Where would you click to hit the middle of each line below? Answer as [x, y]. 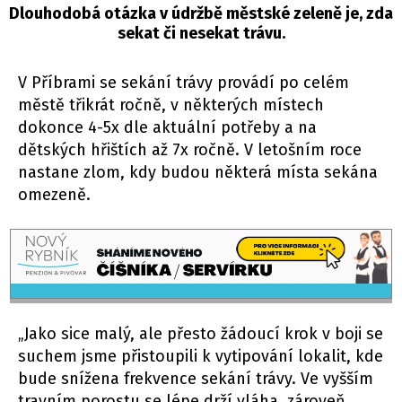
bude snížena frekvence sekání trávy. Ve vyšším [196, 379]
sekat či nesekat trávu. [201, 33]
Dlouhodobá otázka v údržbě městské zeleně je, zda [201, 13]
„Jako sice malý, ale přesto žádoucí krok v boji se [201, 334]
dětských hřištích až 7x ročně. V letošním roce [190, 149]
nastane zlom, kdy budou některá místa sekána [198, 172]
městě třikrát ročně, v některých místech [171, 105]
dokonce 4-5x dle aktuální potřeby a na [167, 127]
